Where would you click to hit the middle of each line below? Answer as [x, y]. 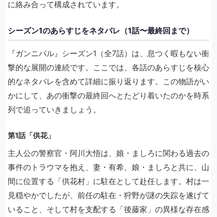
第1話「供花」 [31, 136]
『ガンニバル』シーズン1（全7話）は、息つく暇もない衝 [108, 54]
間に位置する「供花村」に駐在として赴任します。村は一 [108, 181]
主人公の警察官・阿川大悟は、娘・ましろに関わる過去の [108, 153]
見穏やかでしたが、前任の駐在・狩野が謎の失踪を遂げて [108, 195]
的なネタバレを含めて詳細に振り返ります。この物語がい [108, 82]
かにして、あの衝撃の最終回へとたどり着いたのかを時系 [108, 96]
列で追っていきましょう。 [54, 110]
